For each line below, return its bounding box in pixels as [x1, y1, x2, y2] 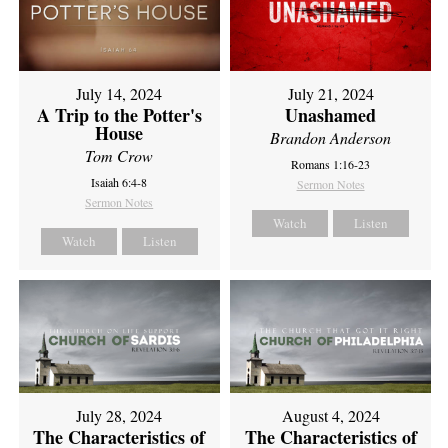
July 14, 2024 [76, 83, 163, 105]
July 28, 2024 [76, 405, 163, 427]
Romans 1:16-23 [291, 156, 371, 173]
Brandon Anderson [270, 127, 392, 149]
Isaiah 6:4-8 [91, 174, 148, 191]
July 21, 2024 [287, 83, 374, 105]
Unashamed [285, 102, 377, 129]
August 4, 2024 [281, 405, 380, 427]
